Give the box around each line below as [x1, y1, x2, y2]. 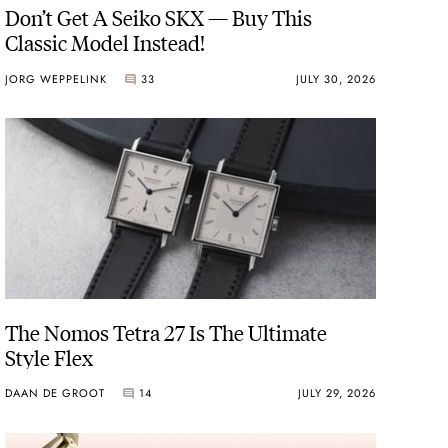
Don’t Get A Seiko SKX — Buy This [5, 2, 313, 32]
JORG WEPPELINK [5, 70, 108, 87]
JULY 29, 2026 [297, 385, 376, 402]
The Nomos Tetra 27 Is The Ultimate [5, 316, 328, 346]
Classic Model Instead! [5, 27, 206, 57]
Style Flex [5, 341, 94, 371]
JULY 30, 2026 [295, 70, 376, 87]
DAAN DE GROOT [5, 385, 106, 402]
